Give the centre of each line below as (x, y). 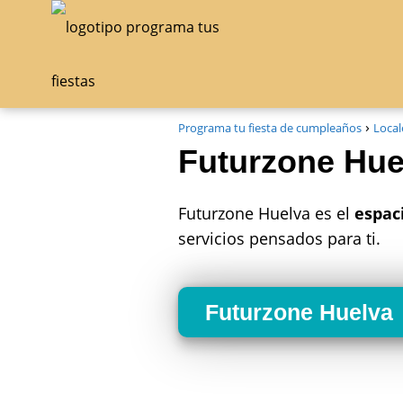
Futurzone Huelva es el (266, 213)
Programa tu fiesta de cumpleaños (270, 128)
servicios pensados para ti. (279, 238)
